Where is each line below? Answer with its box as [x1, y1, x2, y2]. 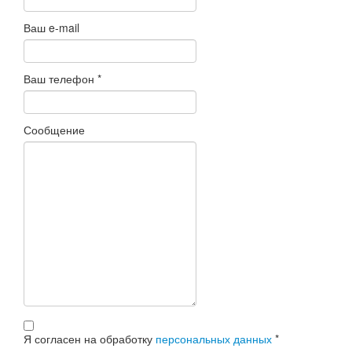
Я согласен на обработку [24, 331, 156, 347]
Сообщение [24, 122, 85, 138]
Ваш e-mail [24, 20, 79, 36]
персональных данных [156, 331, 272, 347]
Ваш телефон [24, 71, 97, 87]
